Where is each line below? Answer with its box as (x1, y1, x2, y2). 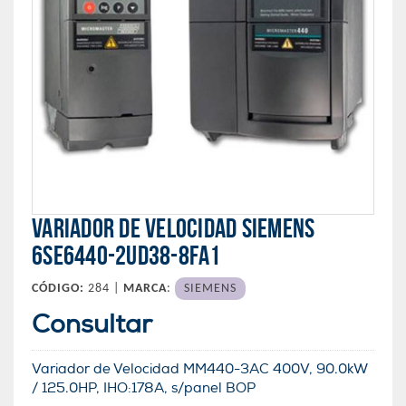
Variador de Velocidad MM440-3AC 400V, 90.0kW (32, 361, 368, 379)
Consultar (32, 309, 152, 342)
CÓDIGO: (32, 282, 84, 296)
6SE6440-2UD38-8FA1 (32, 240, 221, 271)
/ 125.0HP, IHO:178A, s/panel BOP (32, 380, 256, 398)
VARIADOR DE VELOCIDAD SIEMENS (32, 213, 315, 244)
